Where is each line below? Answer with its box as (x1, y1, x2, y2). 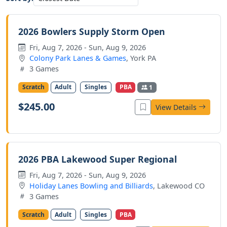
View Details (156, 102, 199, 112)
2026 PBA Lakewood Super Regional (18, 153, 177, 165)
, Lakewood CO (153, 180, 205, 191)
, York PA (126, 53, 156, 63)
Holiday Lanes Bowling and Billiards (29, 180, 153, 191)
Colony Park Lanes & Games (29, 53, 126, 63)
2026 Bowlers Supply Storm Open (18, 25, 165, 38)
